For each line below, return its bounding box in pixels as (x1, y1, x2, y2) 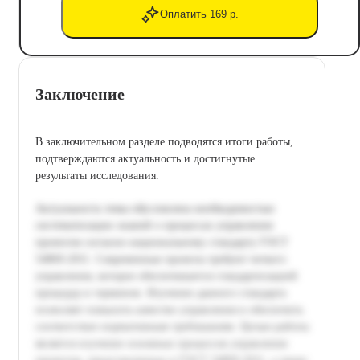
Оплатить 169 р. (160, 8, 239, 21)
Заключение (35, 84, 125, 103)
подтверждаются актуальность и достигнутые (35, 152, 255, 165)
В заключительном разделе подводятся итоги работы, (35, 135, 293, 148)
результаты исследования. (35, 169, 159, 182)
